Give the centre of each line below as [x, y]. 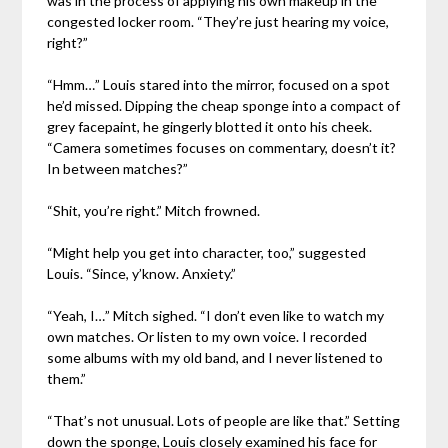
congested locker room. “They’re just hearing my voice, [218, 22]
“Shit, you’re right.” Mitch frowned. [154, 211]
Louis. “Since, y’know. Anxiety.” [142, 274]
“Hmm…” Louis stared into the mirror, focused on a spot [219, 85]
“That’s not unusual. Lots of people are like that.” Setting [224, 421]
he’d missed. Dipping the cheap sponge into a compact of [224, 106]
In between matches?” [118, 169]
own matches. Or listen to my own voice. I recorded [207, 337]
